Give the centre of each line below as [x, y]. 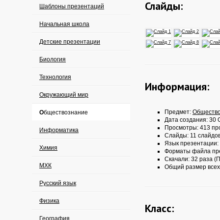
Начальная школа [64, 24]
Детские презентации [70, 42]
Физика [49, 201]
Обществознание [66, 112]
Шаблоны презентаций [72, 6]
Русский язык [58, 183]
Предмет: [179, 112]
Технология [55, 77]
